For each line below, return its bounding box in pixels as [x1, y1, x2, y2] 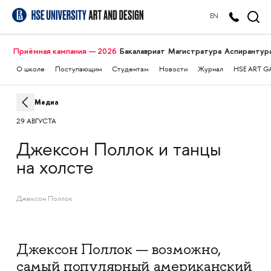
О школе [16, 66, 45, 74]
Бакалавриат [119, 46, 165, 56]
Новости [159, 66, 188, 74]
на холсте [16, 160, 94, 179]
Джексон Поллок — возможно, [16, 240, 221, 258]
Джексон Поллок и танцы [16, 142, 221, 161]
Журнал [198, 66, 224, 74]
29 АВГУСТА [16, 118, 56, 126]
